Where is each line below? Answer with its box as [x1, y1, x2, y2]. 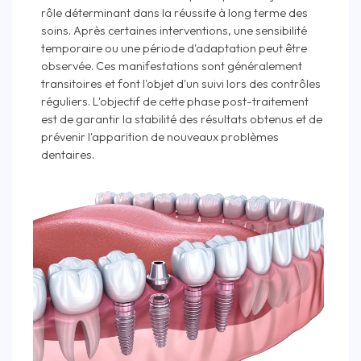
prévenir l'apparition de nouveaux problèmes [41, 129, 279, 145]
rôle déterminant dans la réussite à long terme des [41, 5, 308, 21]
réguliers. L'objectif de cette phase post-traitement [41, 93, 309, 110]
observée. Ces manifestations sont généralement [41, 58, 302, 74]
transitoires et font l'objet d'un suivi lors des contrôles [41, 76, 321, 92]
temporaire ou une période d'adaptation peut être [41, 40, 307, 56]
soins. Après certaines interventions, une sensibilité [41, 23, 307, 39]
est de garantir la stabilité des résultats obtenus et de [41, 111, 322, 127]
